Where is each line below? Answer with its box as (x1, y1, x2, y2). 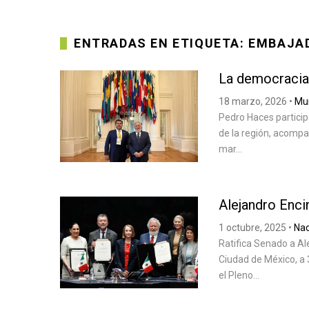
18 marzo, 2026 (219, 95, 287, 107)
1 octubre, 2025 (219, 221, 286, 233)
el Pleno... (219, 269, 259, 281)
